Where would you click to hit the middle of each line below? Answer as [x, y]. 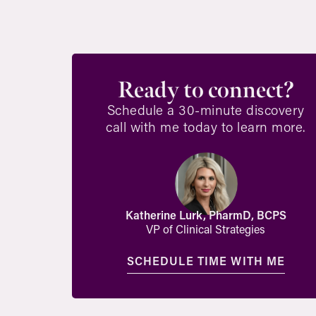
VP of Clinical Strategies [206, 229]
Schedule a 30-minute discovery [206, 110]
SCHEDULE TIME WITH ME [206, 261]
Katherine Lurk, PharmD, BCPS [206, 215]
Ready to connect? [206, 90]
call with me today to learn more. [206, 127]
